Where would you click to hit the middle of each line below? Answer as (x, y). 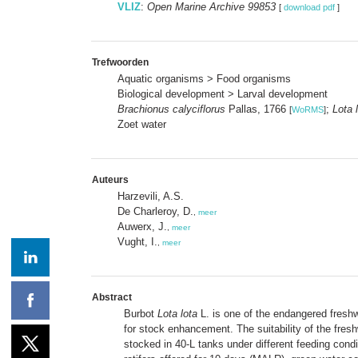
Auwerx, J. (142, 226)
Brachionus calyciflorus (171, 109)
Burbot (141, 313)
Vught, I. (137, 241)
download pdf (309, 7)
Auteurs (110, 179)
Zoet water (142, 124)
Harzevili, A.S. (151, 196)
